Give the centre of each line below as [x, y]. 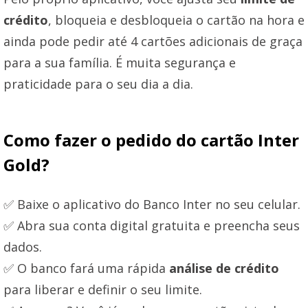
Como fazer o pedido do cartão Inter [151, 140]
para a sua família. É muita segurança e [120, 62]
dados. [23, 246]
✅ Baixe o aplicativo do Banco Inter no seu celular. [152, 204]
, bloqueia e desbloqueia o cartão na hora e [176, 20]
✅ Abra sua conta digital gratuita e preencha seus [152, 225]
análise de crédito [224, 268]
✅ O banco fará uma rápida [86, 268]
